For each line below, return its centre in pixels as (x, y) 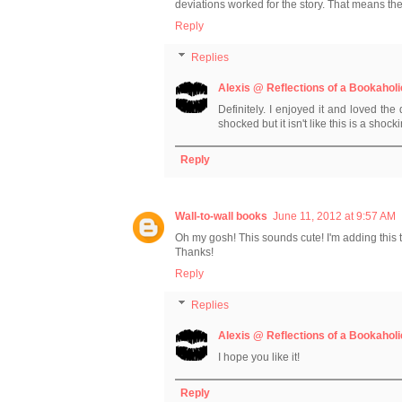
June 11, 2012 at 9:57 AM (334, 216)
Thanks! (194, 252)
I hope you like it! (259, 357)
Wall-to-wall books (221, 216)
